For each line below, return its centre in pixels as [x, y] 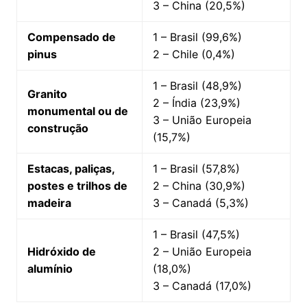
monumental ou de [77, 111]
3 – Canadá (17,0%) [202, 286]
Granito [47, 94]
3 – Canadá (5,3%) [200, 203]
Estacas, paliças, [71, 169]
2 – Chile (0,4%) [194, 54]
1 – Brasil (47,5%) [196, 235]
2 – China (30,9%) [199, 186]
